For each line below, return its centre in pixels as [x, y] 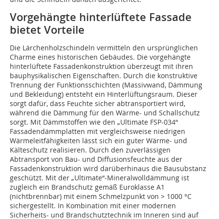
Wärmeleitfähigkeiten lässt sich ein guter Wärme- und [99, 141]
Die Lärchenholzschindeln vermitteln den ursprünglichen [104, 48]
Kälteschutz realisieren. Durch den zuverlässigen [90, 150]
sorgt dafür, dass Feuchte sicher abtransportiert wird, [98, 104]
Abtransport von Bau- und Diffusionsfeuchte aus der [96, 159]
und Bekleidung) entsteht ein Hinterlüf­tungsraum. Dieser [104, 94]
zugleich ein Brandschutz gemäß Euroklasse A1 [87, 187]
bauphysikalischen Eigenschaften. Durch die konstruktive [104, 76]
